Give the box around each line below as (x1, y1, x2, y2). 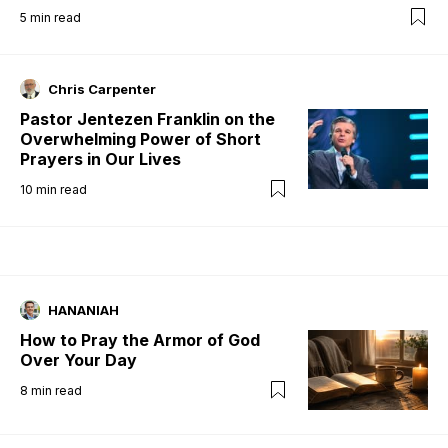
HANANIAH (48, 301, 119, 318)
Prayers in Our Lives (20, 148, 181, 169)
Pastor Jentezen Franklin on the (20, 108, 275, 129)
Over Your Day (20, 349, 137, 370)
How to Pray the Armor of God (20, 329, 260, 350)
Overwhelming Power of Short (20, 128, 261, 149)
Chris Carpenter (48, 80, 156, 97)
